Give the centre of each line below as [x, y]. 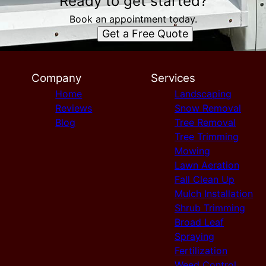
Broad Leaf [199, 222]
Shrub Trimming [210, 208]
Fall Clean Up [204, 179]
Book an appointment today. [133, 19]
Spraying [194, 236]
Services [173, 78]
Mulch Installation [213, 194]
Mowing [192, 151]
